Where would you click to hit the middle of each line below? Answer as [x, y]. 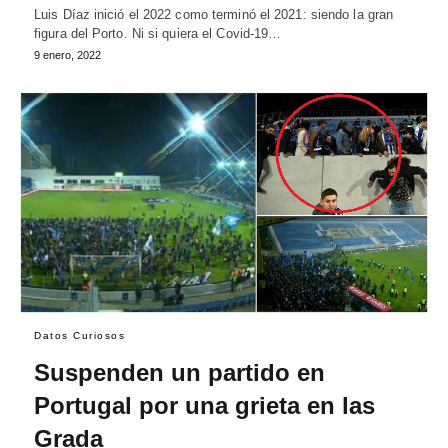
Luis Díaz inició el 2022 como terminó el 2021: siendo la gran [214, 14]
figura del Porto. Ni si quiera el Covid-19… [158, 33]
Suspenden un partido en [179, 373]
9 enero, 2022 [67, 54]
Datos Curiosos [79, 336]
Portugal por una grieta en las [204, 406]
